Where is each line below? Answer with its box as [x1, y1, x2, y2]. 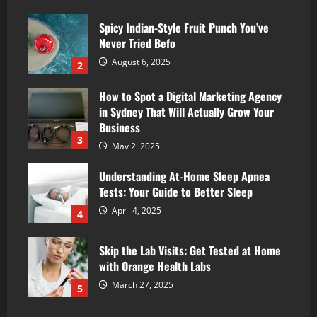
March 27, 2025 [110, 278, 173, 291]
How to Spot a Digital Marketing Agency [99, 88, 282, 105]
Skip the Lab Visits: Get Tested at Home [99, 241, 281, 259]
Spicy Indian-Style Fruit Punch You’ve [99, 18, 269, 36]
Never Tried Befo [99, 34, 175, 52]
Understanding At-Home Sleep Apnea [99, 167, 270, 185]
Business [99, 119, 140, 137]
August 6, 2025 [110, 55, 171, 68]
